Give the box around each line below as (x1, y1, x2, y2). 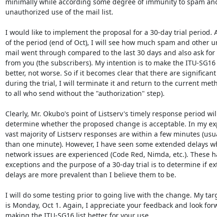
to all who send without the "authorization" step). (5, 89, 165, 98)
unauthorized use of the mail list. (5, 7, 113, 16)
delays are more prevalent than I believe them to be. (5, 170, 176, 179)
